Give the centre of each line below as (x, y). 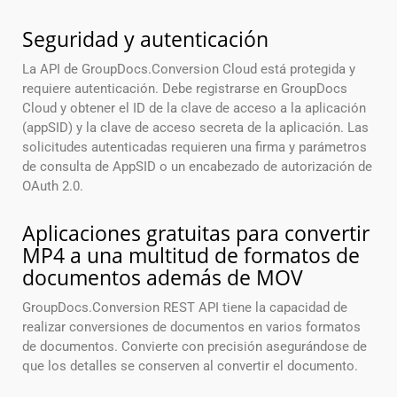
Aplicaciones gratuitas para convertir (196, 234)
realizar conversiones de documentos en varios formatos (191, 327)
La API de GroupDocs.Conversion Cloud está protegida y (189, 70)
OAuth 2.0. (53, 187)
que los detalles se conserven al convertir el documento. (190, 366)
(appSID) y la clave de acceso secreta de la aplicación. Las (195, 128)
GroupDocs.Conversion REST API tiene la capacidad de (185, 308)
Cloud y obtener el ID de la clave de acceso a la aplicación (194, 109)
